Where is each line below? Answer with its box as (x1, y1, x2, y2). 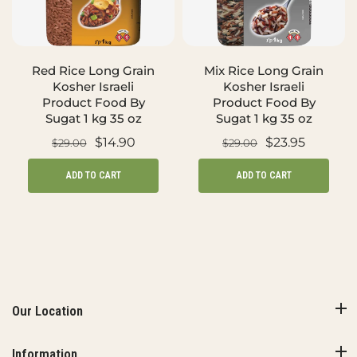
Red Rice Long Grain (32, 62, 155, 78)
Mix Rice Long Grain (204, 62, 324, 78)
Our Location (12, 303, 83, 319)
